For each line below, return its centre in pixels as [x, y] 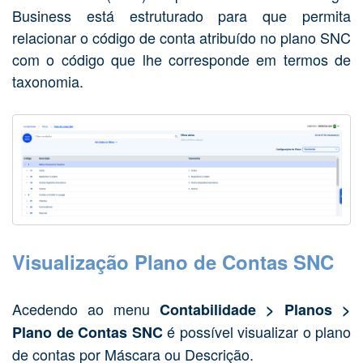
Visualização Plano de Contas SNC [173, 261]
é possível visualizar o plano [256, 331]
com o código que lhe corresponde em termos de [181, 59]
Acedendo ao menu [86, 308]
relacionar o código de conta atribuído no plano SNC [181, 37]
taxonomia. [48, 81]
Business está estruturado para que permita [181, 15]
